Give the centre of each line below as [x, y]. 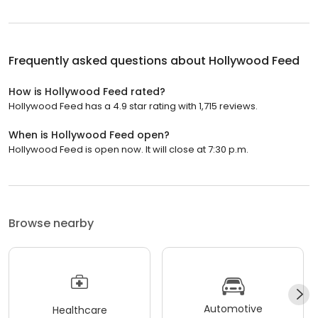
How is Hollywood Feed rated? [87, 92]
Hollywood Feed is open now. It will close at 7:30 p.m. [128, 149]
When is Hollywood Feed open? [89, 135]
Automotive [233, 308]
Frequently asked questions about [109, 61]
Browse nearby [51, 223]
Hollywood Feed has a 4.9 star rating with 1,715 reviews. [133, 106]
